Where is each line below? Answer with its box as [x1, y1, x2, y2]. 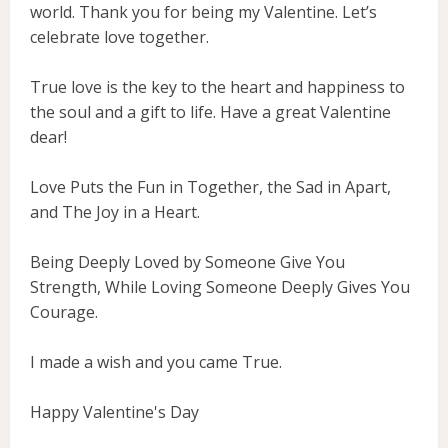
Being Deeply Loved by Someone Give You [30, 250, 345, 273]
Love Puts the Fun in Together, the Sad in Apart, [30, 175, 391, 198]
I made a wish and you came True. [30, 350, 282, 373]
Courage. [30, 300, 98, 323]
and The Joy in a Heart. [30, 200, 200, 223]
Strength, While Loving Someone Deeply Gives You [30, 275, 410, 298]
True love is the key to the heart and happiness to [30, 75, 405, 98]
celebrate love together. [30, 25, 209, 48]
